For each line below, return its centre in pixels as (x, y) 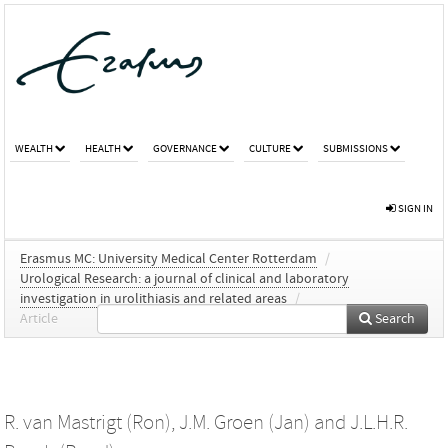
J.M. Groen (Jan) (244, 422)
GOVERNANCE (185, 148)
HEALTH (103, 148)
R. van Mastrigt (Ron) (87, 422)
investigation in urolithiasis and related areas (153, 298)
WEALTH (34, 148)
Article (39, 318)
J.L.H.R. (379, 422)
